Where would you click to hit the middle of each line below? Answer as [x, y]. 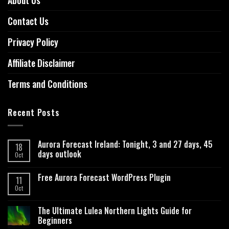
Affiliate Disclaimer [41, 63]
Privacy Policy [33, 42]
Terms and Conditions [48, 84]
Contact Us [28, 21]
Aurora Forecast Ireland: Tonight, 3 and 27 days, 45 [125, 144]
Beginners [55, 220]
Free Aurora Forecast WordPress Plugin [104, 177]
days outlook [60, 154]
